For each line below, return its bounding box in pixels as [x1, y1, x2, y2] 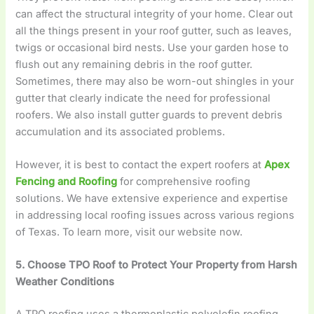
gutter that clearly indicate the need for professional [15, 91, 271, 104]
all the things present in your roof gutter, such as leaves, [15, 24, 292, 37]
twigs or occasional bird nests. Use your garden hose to [15, 41, 289, 54]
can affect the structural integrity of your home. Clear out [15, 7, 294, 20]
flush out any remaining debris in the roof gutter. [15, 57, 253, 71]
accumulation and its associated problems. [15, 125, 228, 138]
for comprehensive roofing [117, 175, 251, 188]
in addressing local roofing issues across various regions [15, 208, 295, 221]
